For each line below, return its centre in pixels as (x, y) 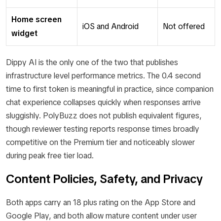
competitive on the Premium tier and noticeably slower (100, 142)
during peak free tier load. (50, 155)
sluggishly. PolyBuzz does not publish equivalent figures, (104, 115)
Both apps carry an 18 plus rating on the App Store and (101, 202)
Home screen (37, 19)
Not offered (184, 26)
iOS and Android (110, 26)
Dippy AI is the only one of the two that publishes (92, 62)
